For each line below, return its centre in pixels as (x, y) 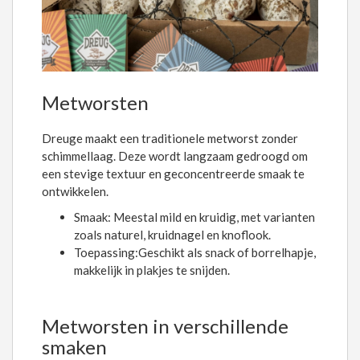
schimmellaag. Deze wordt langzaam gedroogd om (175, 155)
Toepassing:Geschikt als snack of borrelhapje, (195, 252)
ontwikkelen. (75, 191)
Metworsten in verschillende (165, 325)
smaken (74, 346)
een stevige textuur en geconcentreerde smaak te (173, 173)
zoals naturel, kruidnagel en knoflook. (174, 234)
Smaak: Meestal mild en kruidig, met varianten (194, 217)
